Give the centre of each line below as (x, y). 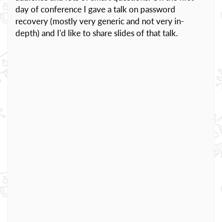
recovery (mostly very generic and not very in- (100, 21)
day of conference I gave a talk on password (95, 9)
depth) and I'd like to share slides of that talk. (97, 33)
